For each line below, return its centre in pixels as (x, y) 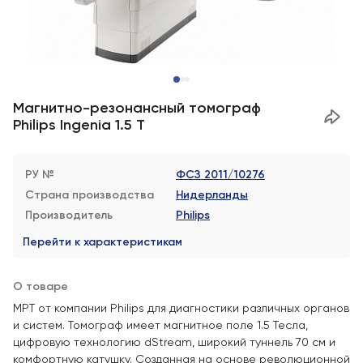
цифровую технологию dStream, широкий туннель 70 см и (174, 342)
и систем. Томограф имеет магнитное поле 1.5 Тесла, (160, 325)
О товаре (41, 286)
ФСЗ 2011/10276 (220, 175)
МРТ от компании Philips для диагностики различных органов (181, 308)
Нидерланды (212, 195)
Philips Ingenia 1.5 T (79, 125)
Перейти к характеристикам (102, 242)
